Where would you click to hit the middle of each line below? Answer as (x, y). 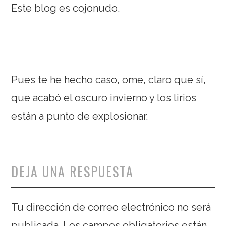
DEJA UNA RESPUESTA (73, 171)
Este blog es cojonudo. (66, 8)
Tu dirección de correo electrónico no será (111, 207)
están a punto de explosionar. (80, 116)
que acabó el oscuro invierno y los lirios (104, 98)
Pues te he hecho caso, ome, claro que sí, (109, 79)
